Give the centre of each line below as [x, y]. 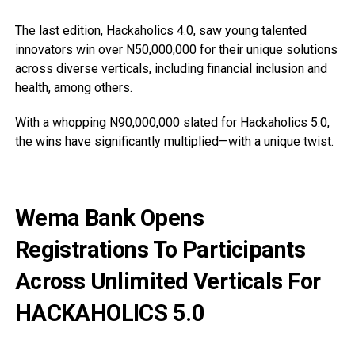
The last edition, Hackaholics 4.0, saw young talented [160, 31]
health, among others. [73, 88]
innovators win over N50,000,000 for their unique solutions [176, 50]
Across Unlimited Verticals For [168, 282]
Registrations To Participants [160, 250]
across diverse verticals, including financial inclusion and [171, 69]
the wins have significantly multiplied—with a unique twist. [174, 142]
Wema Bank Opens [109, 218]
